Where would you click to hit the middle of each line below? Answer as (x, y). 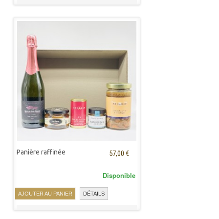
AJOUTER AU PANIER (45, 193)
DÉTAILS (94, 194)
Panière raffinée (41, 152)
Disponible (119, 175)
